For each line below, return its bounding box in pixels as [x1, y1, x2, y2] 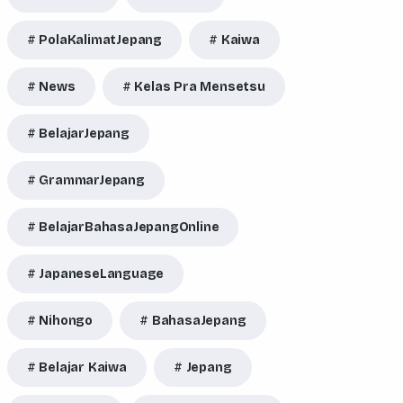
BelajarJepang [39, 126, 130, 141]
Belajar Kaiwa [39, 360, 127, 375]
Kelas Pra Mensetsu [134, 79, 265, 94]
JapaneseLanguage [39, 266, 165, 282]
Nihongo [39, 313, 94, 328]
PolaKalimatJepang [39, 32, 163, 48]
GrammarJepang [39, 173, 145, 188]
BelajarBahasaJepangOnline [39, 219, 219, 235]
